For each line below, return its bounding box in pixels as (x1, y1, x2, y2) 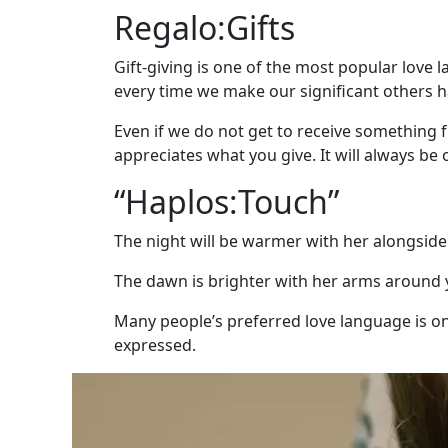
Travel (35, 158, 83, 181)
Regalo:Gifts (114, 6, 295, 50)
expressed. (114, 334, 196, 357)
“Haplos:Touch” (114, 180, 339, 224)
